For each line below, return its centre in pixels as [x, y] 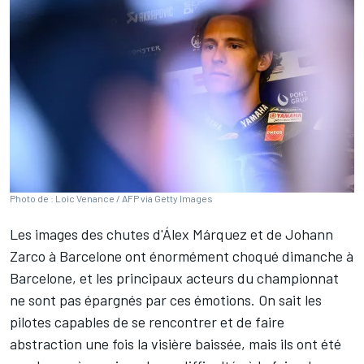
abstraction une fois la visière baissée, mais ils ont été [175, 344]
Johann [309, 234]
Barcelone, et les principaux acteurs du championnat [174, 278]
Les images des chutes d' [86, 234]
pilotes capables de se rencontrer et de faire [147, 322]
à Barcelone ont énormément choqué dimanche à [199, 256]
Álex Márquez [205, 234]
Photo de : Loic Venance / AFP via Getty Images [111, 199]
